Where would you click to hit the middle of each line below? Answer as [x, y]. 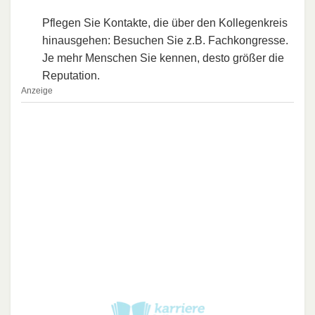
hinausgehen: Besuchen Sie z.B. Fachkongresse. [165, 40]
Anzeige [37, 90]
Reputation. [71, 75]
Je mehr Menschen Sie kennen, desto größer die [163, 58]
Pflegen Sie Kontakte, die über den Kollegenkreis [165, 22]
